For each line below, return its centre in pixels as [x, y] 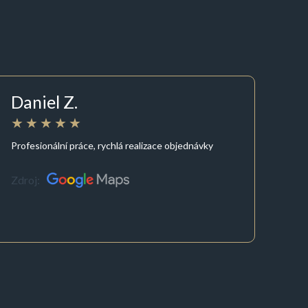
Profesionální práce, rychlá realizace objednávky [112, 145]
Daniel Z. [45, 102]
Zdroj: [26, 180]
